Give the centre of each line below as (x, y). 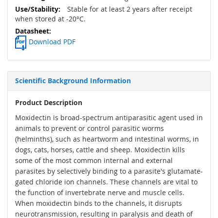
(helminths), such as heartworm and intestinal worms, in (107, 139)
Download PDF (52, 42)
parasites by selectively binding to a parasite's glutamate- (109, 171)
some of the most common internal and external (94, 161)
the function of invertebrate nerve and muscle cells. (100, 193)
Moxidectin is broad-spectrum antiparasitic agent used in (109, 118)
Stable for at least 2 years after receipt (129, 9)
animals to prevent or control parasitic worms (90, 128)
